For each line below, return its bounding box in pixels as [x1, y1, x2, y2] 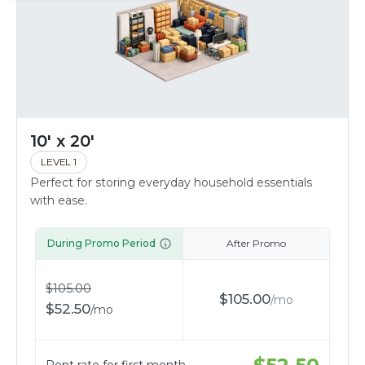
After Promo [226, 236, 286, 249]
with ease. [30, 192, 87, 208]
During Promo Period [46, 236, 156, 249]
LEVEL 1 [41, 155, 77, 168]
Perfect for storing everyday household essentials [30, 174, 312, 190]
